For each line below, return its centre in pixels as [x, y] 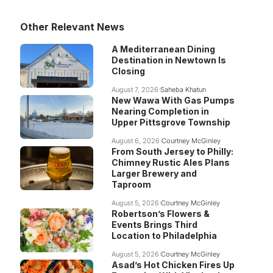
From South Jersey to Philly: [172, 151]
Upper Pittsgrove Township [171, 122]
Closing [128, 71]
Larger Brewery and [154, 173]
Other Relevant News [72, 27]
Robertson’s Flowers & [160, 214]
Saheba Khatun [183, 90]
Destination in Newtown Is [168, 60]
